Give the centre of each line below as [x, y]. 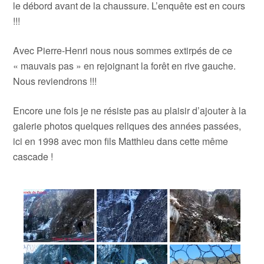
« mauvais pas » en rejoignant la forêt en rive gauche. [125, 65]
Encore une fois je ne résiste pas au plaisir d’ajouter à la [130, 110]
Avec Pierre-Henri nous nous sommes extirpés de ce [123, 50]
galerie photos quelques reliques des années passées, [127, 126]
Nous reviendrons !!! [55, 81]
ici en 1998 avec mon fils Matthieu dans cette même [121, 141]
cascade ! [33, 156]
